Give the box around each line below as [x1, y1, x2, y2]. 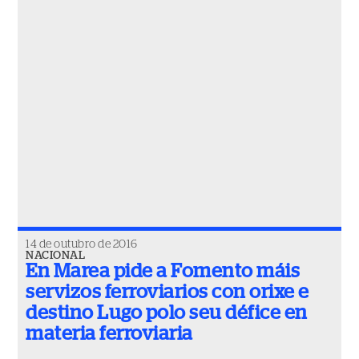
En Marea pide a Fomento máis [26, 262, 300, 281]
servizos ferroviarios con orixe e [26, 283, 309, 302]
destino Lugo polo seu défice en [26, 304, 308, 323]
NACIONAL [26, 250, 85, 261]
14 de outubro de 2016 [26, 239, 138, 250]
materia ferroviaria [26, 325, 193, 344]
